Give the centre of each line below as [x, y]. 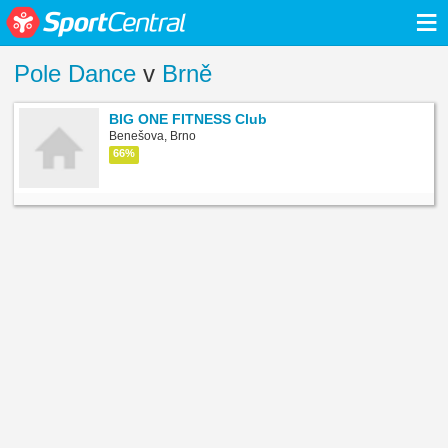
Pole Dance [75, 74]
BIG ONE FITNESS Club [188, 118]
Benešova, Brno [152, 135]
